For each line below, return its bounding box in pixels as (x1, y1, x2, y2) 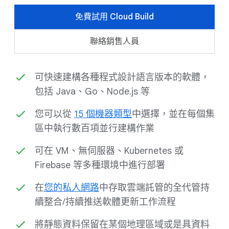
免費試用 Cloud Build (75, 12, 154, 22)
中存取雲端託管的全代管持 (99, 182, 210, 193)
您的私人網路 (44, 182, 99, 193)
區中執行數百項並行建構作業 (35, 123, 154, 134)
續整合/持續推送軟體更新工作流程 (35, 196, 176, 208)
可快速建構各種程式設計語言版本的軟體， (35, 72, 210, 83)
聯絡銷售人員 (90, 36, 139, 47)
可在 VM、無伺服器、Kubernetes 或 (35, 145, 184, 156)
